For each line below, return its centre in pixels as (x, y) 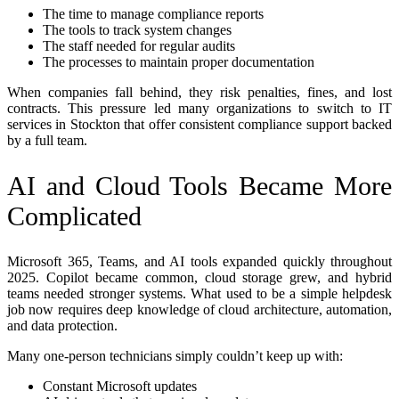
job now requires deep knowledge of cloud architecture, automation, (199, 309)
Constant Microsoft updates (120, 386)
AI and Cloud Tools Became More (199, 185)
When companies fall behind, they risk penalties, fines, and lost (199, 92)
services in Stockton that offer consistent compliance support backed (199, 124)
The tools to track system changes (137, 29)
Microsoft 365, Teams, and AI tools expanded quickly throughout (199, 261)
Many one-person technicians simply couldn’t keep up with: (175, 355)
